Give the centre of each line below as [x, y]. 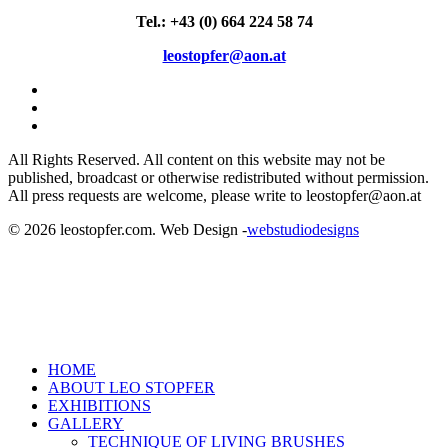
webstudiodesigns [303, 229]
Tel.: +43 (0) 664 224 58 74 [224, 21]
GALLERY [86, 423]
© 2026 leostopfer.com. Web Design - [127, 229]
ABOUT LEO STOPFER [131, 387]
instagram [77, 124]
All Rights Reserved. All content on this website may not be [196, 159]
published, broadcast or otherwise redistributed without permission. [218, 177]
